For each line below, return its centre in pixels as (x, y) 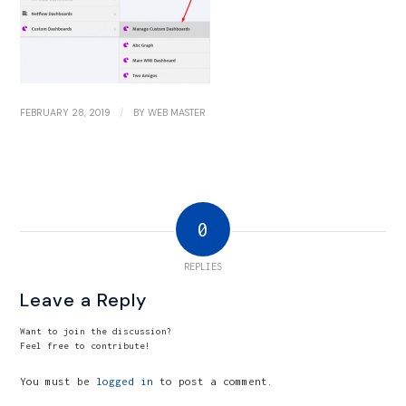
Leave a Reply (84, 300)
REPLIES (203, 266)
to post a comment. (214, 381)
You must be (58, 381)
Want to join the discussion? (97, 331)
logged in (125, 381)
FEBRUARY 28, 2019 (66, 112)
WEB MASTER (177, 112)
